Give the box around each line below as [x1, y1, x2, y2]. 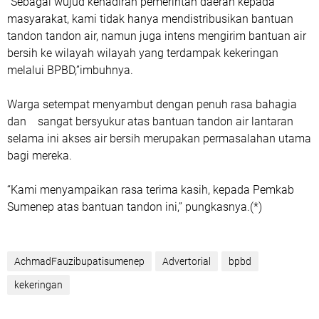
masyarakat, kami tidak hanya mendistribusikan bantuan [7, 12, 293, 26]
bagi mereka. [7, 149, 72, 162]
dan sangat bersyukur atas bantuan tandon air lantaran [7, 115, 293, 128]
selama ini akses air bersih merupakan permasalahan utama [7, 132, 311, 145]
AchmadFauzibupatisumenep [14, 256, 145, 267]
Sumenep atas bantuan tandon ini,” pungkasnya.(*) [7, 200, 265, 214]
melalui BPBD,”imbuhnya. [7, 63, 133, 77]
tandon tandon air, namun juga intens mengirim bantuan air [7, 29, 306, 43]
